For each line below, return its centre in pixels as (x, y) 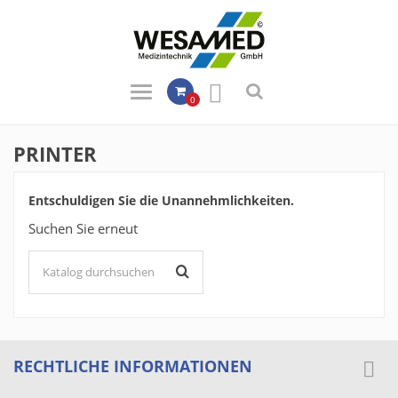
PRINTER (55, 154)
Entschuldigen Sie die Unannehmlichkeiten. (161, 200)
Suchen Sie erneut (83, 228)
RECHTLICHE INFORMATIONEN (133, 366)
